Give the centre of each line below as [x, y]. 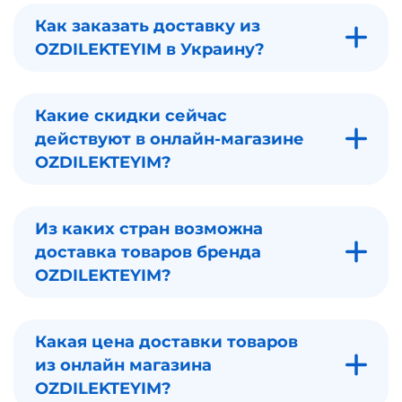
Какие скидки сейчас [131, 115]
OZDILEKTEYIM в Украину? [150, 49]
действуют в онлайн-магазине [170, 139]
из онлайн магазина [123, 365]
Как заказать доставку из [148, 26]
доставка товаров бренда [148, 252]
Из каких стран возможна [149, 228]
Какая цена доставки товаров [166, 341]
